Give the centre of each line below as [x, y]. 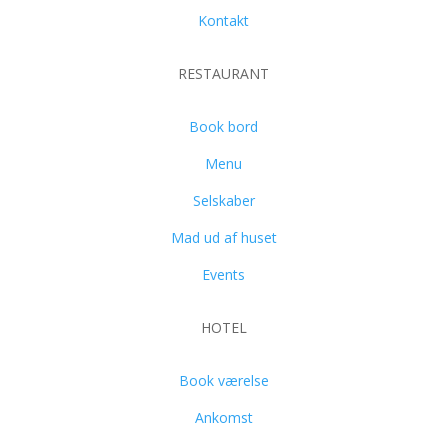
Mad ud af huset [223, 238]
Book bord [224, 127]
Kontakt [224, 21]
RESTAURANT [224, 74]
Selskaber [223, 201]
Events [224, 275]
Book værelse [223, 381]
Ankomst [223, 418]
